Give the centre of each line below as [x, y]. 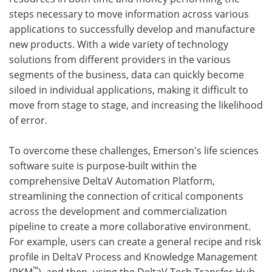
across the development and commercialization [118, 211]
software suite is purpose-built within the [103, 165]
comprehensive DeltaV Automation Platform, [112, 181]
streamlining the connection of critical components [126, 196]
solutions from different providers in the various [120, 59]
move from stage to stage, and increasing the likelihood [136, 105]
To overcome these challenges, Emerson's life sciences [134, 150]
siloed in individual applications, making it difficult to [129, 90]
